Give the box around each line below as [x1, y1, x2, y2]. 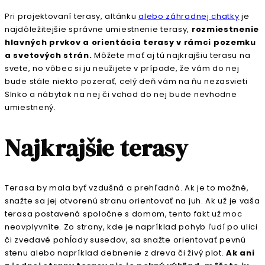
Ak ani [224, 247, 255, 259]
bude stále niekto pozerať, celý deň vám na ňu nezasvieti [5, 75, 248, 87]
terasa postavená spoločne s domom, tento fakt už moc [5, 208, 243, 220]
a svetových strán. [5, 49, 92, 61]
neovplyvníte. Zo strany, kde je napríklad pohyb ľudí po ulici [5, 221, 258, 233]
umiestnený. [5, 101, 56, 113]
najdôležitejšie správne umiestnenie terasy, [5, 23, 192, 35]
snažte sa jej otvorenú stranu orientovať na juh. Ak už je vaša [5, 195, 260, 207]
